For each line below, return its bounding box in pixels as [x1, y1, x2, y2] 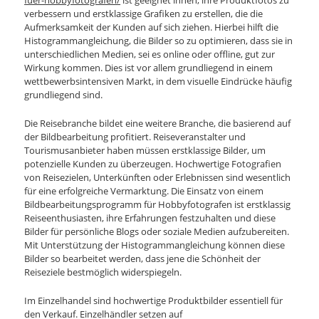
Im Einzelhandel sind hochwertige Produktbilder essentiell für [24, 294, 283, 308]
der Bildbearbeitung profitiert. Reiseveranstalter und [24, 130, 246, 144]
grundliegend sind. [24, 88, 103, 101]
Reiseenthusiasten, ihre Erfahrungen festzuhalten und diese [24, 211, 276, 225]
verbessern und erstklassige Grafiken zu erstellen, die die [24, 7, 263, 20]
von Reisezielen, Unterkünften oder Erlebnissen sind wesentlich [24, 171, 291, 184]
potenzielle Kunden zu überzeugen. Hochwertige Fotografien [24, 157, 282, 171]
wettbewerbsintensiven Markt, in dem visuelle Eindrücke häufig [24, 75, 293, 88]
